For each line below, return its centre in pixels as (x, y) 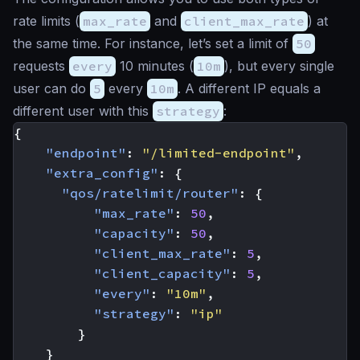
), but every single (279, 66)
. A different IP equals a (249, 88)
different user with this (83, 111)
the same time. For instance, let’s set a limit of (153, 43)
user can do (51, 88)
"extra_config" (102, 173)
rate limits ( (46, 21)
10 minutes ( (155, 66)
